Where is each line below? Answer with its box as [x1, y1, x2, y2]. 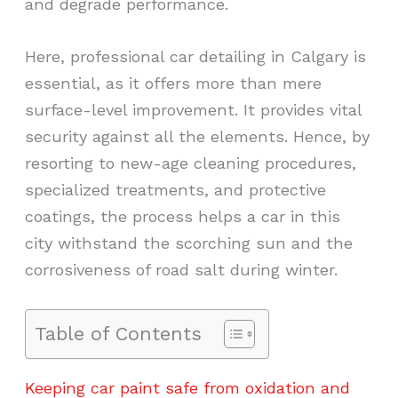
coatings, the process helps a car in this [25, 207, 341, 227]
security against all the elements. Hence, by [25, 127, 370, 147]
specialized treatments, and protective [25, 180, 327, 200]
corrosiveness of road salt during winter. [25, 260, 338, 280]
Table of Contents [35, 322, 203, 346]
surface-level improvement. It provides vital [25, 100, 362, 120]
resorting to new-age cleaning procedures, [25, 154, 357, 173]
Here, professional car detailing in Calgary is [25, 47, 367, 67]
